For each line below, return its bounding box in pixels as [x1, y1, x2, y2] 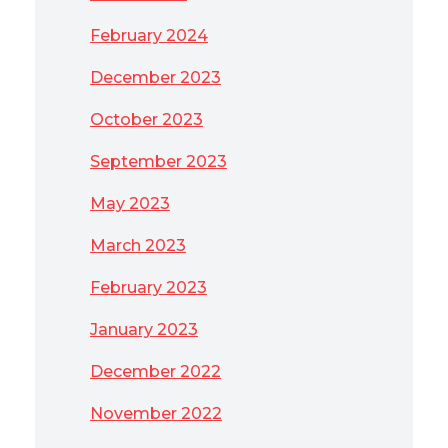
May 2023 [90, 194, 170, 213]
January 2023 [90, 320, 198, 339]
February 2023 [90, 278, 207, 297]
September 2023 [90, 152, 227, 171]
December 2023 [90, 68, 221, 87]
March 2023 [90, 236, 186, 255]
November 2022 [90, 404, 222, 423]
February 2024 [90, 26, 208, 45]
